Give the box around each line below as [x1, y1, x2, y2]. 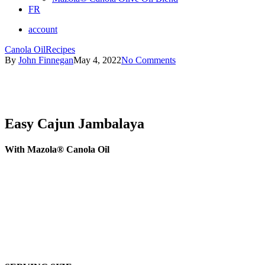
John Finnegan [18, 55, 73, 65]
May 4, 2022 [73, 55, 121, 65]
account [28, 24, 57, 34]
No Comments [121, 55, 176, 65]
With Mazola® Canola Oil [5, 144, 109, 154]
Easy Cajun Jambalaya [5, 115, 144, 131]
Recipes [46, 44, 75, 54]
